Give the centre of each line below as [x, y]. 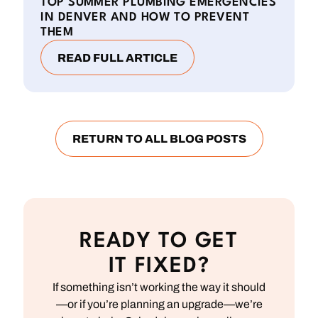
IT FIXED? [159, 266]
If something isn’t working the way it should [159, 287]
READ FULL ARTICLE [118, 58]
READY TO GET [159, 241]
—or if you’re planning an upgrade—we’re [159, 304]
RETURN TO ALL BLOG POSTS [159, 139]
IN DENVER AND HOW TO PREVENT [145, 18]
